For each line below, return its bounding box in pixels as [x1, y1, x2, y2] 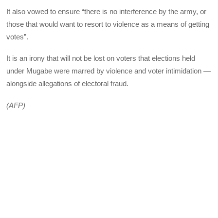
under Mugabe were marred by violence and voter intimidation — [6, 67, 211, 75]
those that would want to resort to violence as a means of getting [6, 20, 210, 29]
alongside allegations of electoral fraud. [6, 79, 129, 88]
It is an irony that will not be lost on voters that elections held [6, 54, 196, 63]
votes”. [6, 33, 29, 41]
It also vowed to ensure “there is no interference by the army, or [6, 7, 207, 16]
